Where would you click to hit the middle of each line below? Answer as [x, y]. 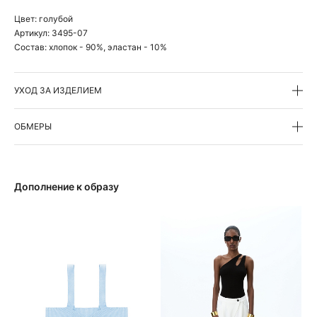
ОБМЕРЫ [33, 126]
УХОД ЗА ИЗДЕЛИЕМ [58, 90]
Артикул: [33, 33]
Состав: [31, 47]
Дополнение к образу [67, 186]
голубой [56, 18]
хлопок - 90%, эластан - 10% [108, 47]
